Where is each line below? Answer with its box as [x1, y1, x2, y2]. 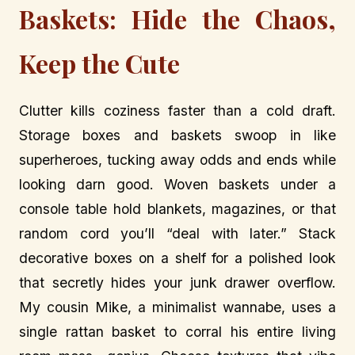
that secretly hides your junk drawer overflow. [19, 274, 336, 292]
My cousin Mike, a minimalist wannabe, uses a [19, 299, 336, 316]
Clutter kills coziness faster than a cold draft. [19, 102, 336, 120]
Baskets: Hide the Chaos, [19, 2, 336, 36]
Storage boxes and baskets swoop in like [19, 127, 336, 144]
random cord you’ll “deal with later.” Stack [19, 225, 336, 242]
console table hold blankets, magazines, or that [19, 200, 336, 218]
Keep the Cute [19, 46, 180, 81]
